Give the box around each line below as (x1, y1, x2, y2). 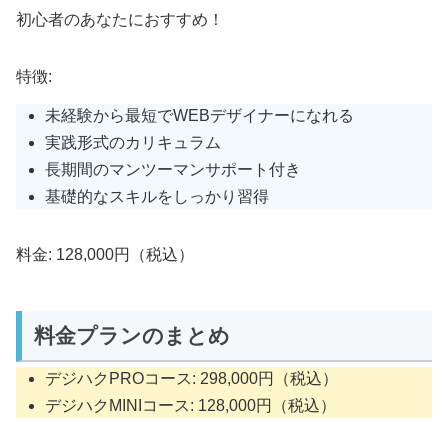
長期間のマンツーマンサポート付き (45, 161, 302, 179)
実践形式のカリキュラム (45, 134, 222, 152)
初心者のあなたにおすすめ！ (16, 11, 224, 29)
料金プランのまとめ (34, 324, 230, 348)
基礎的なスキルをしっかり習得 (45, 188, 270, 206)
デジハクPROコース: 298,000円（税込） (45, 369, 339, 387)
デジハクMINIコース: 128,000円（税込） (45, 397, 337, 415)
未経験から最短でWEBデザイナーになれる (45, 106, 355, 124)
